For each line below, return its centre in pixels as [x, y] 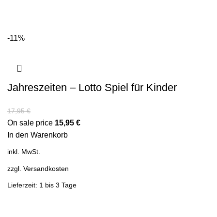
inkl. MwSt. [24, 152]
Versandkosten [46, 168]
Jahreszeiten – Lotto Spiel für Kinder [92, 88]
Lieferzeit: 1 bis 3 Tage [42, 185]
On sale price [31, 123]
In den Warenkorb [38, 135]
